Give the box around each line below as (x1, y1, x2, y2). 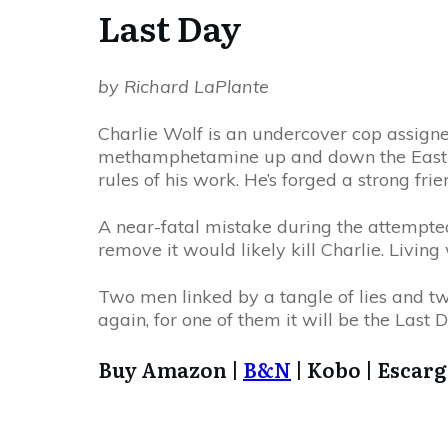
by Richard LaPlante (98, 75, 269, 98)
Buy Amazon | (98, 354, 243, 384)
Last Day (98, 2, 242, 52)
